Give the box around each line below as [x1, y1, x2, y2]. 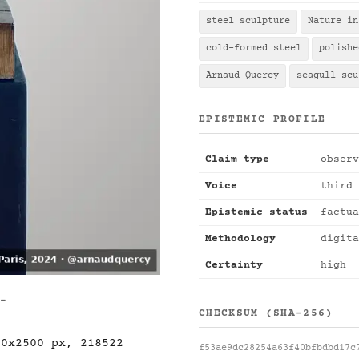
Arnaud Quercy [206, 71, 279, 81]
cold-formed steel [206, 43, 301, 54]
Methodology [205, 233, 276, 244]
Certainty [205, 260, 263, 271]
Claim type [205, 154, 269, 165]
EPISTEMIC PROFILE [199, 114, 326, 125]
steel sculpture [206, 16, 290, 26]
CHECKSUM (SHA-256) [199, 308, 333, 319]
